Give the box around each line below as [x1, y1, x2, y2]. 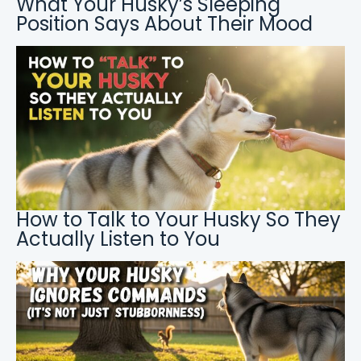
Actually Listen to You [16, 226, 220, 253]
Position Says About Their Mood [16, 10, 313, 38]
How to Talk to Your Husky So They [16, 206, 341, 234]
